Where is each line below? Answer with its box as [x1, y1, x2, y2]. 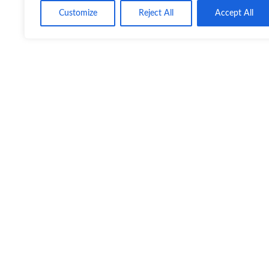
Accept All [215, 9, 254, 17]
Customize [58, 9, 97, 17]
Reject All [138, 9, 174, 17]
